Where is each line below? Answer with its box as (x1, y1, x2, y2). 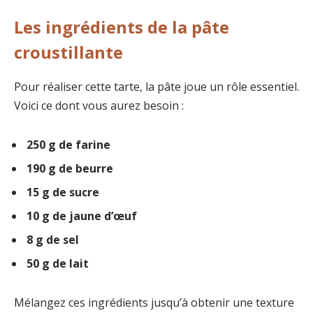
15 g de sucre (27, 184, 99, 201)
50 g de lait (27, 256, 89, 272)
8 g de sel (27, 232, 79, 248)
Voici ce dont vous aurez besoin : (14, 98, 184, 114)
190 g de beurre (27, 161, 113, 177)
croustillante (14, 41, 123, 64)
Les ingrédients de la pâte (14, 15, 229, 39)
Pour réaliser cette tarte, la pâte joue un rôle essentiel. (14, 79, 299, 95)
